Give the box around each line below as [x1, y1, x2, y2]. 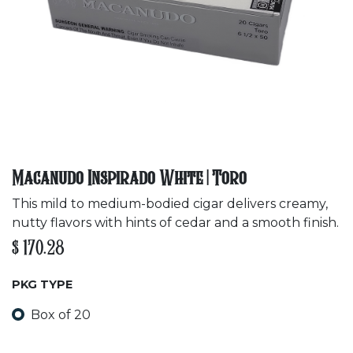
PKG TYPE [12, 277, 72, 292]
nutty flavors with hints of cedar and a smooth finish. [12, 215, 339, 230]
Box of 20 [31, 307, 91, 322]
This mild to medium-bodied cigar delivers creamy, [12, 196, 328, 211]
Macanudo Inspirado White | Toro [12, 169, 247, 189]
